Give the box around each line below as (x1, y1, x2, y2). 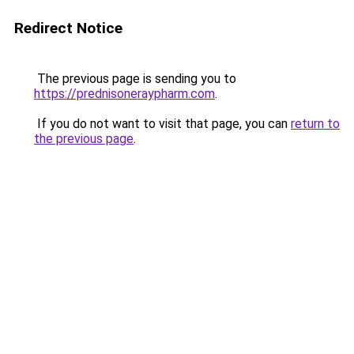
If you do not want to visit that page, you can (34, 116, 291, 131)
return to (291, 116, 340, 131)
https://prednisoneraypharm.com (34, 86, 215, 101)
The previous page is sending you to (34, 71, 236, 86)
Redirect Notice (14, 19, 122, 37)
